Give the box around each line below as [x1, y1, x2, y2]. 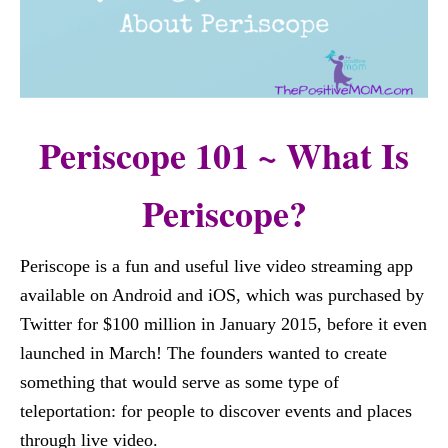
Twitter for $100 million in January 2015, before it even [20, 314, 427, 334]
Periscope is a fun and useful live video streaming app [20, 256, 413, 276]
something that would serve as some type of [20, 372, 339, 392]
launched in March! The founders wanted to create [20, 343, 387, 363]
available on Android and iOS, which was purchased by [20, 285, 424, 305]
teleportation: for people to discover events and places [20, 401, 412, 421]
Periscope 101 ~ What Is [39, 129, 409, 181]
